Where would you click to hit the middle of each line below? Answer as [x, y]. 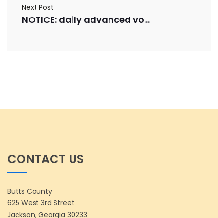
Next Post [38, 7]
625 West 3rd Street [41, 203]
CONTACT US [45, 159]
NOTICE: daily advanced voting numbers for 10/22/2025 [147, 20]
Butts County [30, 191]
